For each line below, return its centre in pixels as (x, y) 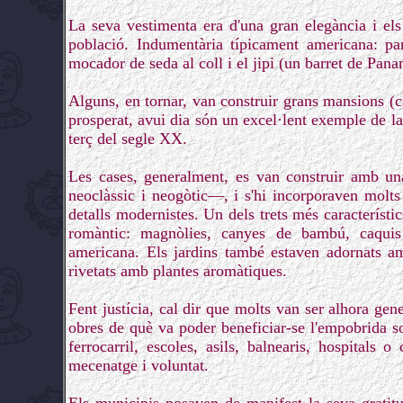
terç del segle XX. (128, 139)
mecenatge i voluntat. (139, 365)
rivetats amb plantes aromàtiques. (178, 271)
